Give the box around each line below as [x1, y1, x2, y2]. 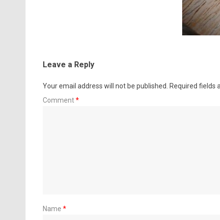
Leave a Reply [42, 59, 94, 69]
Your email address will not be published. [42, 82, 168, 90]
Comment [42, 96, 76, 104]
